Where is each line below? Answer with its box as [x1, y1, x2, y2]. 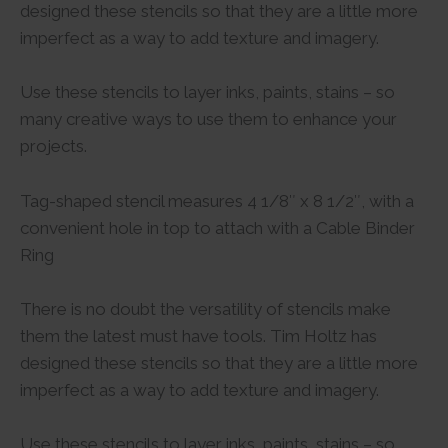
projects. [20, 136, 87, 157]
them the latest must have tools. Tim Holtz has [20, 325, 377, 346]
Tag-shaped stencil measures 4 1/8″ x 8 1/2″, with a [20, 190, 414, 211]
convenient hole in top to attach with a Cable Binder [20, 217, 415, 238]
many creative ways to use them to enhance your [20, 109, 397, 130]
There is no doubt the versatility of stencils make [20, 298, 391, 319]
